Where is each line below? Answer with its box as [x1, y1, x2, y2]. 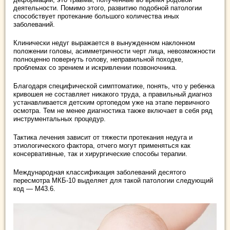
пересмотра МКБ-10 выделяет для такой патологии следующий [13, 177, 213, 184]
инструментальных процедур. [13, 115, 106, 123]
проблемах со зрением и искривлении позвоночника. [13, 64, 177, 71]
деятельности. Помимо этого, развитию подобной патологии [13, 4, 202, 12]
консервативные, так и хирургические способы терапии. [13, 150, 187, 158]
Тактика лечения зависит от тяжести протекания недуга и [13, 133, 193, 141]
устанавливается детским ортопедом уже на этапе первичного [13, 99, 209, 106]
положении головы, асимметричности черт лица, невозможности [13, 47, 215, 55]
